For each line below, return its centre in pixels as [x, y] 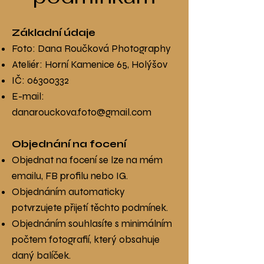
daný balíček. [41, 255]
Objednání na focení [69, 144]
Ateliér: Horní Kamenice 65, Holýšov [90, 65]
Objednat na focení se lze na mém [87, 160]
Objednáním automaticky [68, 192]
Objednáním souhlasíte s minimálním [92, 224]
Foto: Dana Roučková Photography [91, 49]
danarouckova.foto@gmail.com [82, 112]
